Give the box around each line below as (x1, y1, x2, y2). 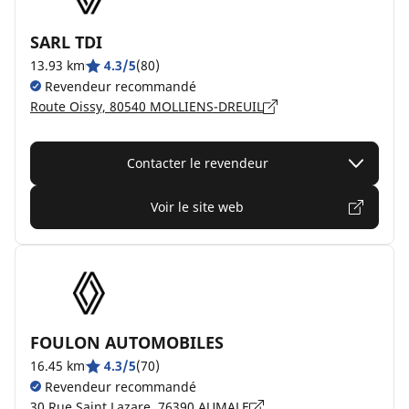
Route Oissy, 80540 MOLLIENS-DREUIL (30, 98, 263, 115)
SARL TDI (30, 31, 102, 53)
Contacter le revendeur (126, 154, 268, 172)
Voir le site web (151, 198, 244, 215)
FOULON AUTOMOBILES (30, 331, 224, 353)
